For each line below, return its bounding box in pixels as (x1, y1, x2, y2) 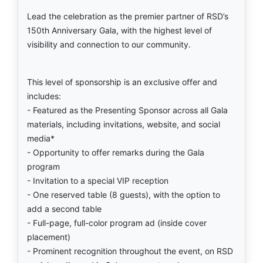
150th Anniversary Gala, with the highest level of (27, 25, 212, 35)
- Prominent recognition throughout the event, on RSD (27, 245, 233, 256)
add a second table (27, 203, 102, 214)
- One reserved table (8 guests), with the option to (27, 189, 220, 200)
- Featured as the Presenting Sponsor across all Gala (27, 104, 228, 115)
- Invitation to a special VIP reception (27, 175, 168, 186)
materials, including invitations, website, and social (27, 119, 220, 129)
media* (27, 133, 55, 143)
